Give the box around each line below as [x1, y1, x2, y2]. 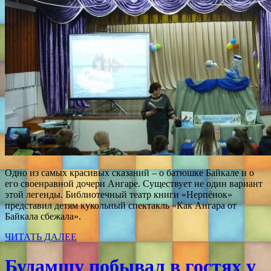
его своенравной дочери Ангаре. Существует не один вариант [5, 178, 263, 189]
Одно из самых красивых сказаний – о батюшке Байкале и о [5, 167, 254, 178]
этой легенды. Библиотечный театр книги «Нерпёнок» [5, 189, 232, 200]
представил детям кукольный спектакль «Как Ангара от [5, 200, 237, 211]
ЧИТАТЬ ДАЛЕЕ [5, 231, 77, 242]
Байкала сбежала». [5, 211, 81, 221]
